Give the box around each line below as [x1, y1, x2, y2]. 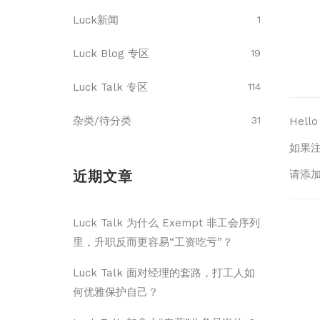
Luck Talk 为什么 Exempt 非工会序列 [73, 216, 260, 230]
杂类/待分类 [73, 114, 131, 128]
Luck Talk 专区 [73, 81, 148, 94]
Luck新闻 [73, 14, 119, 27]
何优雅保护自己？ [73, 286, 159, 299]
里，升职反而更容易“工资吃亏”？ [73, 236, 233, 249]
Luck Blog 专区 [73, 47, 149, 61]
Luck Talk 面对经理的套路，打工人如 [73, 266, 255, 280]
